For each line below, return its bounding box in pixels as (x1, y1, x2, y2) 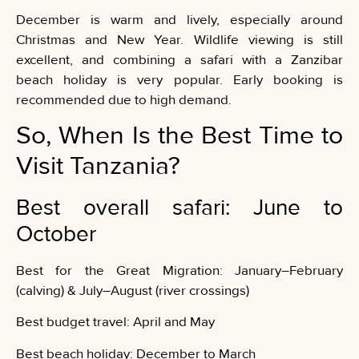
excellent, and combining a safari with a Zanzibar (16, 50, 343, 68)
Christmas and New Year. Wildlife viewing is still (16, 30, 343, 48)
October (16, 220, 96, 248)
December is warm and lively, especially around (16, 10, 343, 28)
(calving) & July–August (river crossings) (16, 282, 249, 300)
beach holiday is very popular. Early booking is (16, 71, 343, 88)
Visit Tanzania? (16, 151, 180, 183)
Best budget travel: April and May (16, 313, 215, 331)
